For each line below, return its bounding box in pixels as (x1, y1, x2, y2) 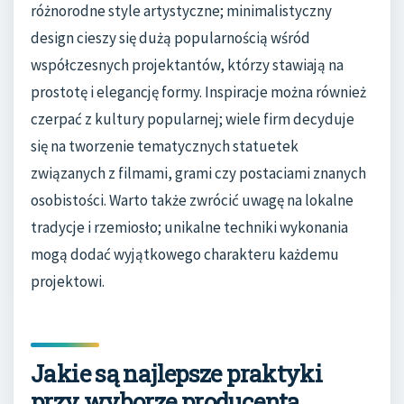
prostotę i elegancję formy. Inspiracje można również (31, 81, 366, 102)
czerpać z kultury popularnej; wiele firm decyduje (31, 108, 354, 129)
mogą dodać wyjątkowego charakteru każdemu (31, 243, 339, 264)
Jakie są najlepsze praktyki (31, 358, 323, 390)
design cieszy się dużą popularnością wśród (31, 27, 310, 48)
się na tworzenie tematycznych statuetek (31, 135, 298, 156)
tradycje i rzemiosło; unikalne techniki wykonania (31, 216, 348, 237)
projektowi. (31, 271, 105, 291)
